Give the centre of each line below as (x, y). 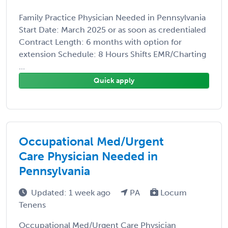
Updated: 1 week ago (72, 192)
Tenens (32, 205)
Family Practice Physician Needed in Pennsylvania (112, 17)
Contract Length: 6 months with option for (100, 42)
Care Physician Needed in (88, 156)
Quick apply (114, 80)
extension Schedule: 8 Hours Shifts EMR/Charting (112, 54)
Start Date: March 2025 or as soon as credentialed (112, 30)
